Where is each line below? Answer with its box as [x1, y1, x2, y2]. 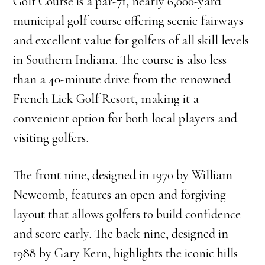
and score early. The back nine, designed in [13, 226, 229, 241]
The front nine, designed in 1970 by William [13, 167, 233, 183]
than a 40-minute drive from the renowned [13, 72, 231, 87]
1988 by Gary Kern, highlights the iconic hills [13, 245, 238, 261]
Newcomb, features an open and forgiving [13, 187, 227, 202]
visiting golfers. [13, 130, 89, 146]
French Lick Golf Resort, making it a [13, 91, 199, 106]
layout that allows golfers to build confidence [13, 206, 241, 222]
